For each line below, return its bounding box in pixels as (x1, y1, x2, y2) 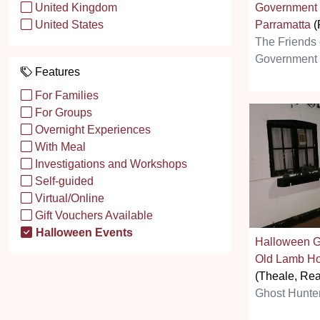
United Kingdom (32, 1, 117, 14)
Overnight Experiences (32, 124, 151, 136)
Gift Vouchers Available (32, 209, 153, 221)
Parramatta (255, 18, 311, 31)
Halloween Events (33, 226, 133, 239)
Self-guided (32, 175, 94, 187)
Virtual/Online (32, 192, 104, 204)
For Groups (32, 106, 92, 119)
